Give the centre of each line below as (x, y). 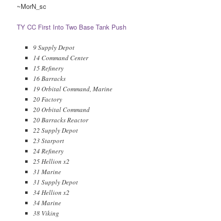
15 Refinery (48, 68)
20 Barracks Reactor (60, 120)
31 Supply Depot (55, 182)
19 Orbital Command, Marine (73, 89)
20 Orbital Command (61, 110)
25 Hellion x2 (51, 162)
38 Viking (46, 213)
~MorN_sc (32, 6)
